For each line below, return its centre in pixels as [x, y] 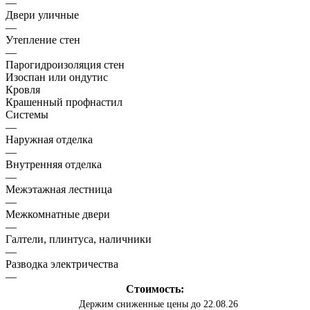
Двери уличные [42, 15]
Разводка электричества [62, 264]
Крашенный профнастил [64, 102]
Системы [27, 115]
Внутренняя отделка [54, 165]
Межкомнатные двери [58, 215]
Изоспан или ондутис [57, 77]
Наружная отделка [49, 140]
